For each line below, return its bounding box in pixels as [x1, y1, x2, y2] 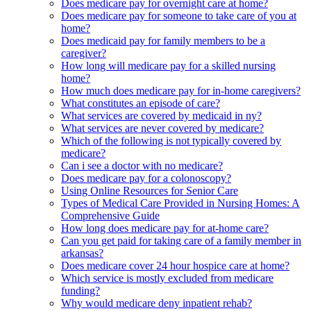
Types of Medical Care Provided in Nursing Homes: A [61, 197, 300, 210]
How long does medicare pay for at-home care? [61, 222, 269, 235]
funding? [61, 285, 100, 297]
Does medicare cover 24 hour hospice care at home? [61, 260, 289, 272]
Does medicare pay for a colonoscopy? [61, 172, 231, 185]
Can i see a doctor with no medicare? [61, 160, 223, 172]
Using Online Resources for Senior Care [61, 185, 238, 197]
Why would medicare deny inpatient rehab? [61, 297, 252, 310]
